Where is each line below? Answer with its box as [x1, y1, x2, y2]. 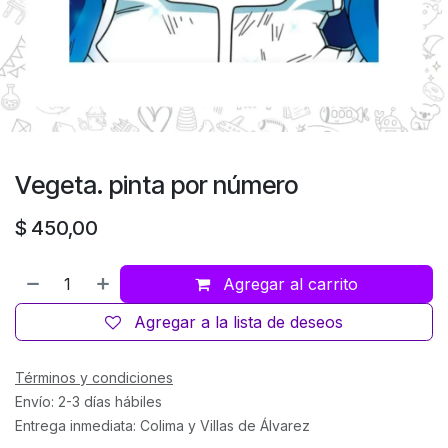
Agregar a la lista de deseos [134, 311, 343, 332]
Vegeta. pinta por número [15, 169, 298, 200]
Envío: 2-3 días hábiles [15, 392, 162, 410]
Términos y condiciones [15, 368, 173, 386]
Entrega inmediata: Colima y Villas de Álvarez [15, 416, 314, 434]
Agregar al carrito [218, 273, 359, 294]
